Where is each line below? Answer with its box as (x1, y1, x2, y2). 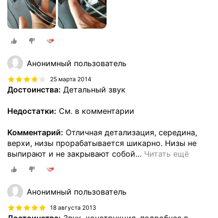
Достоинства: (7, 85, 61, 95)
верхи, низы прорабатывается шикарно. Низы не (7, 138, 197, 148)
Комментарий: (7, 127, 63, 138)
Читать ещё (144, 149, 189, 159)
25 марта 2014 (50, 75, 91, 83)
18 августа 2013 (50, 203, 96, 211)
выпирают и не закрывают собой (7, 149, 135, 159)
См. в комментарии (56, 106, 134, 116)
